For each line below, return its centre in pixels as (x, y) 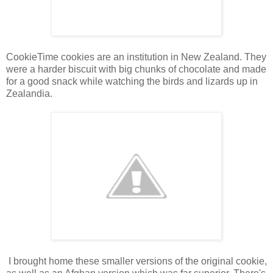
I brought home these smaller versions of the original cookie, (136, 261)
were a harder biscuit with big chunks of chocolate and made (136, 69)
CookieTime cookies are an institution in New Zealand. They (136, 57)
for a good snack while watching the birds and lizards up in (132, 81)
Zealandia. (29, 93)
